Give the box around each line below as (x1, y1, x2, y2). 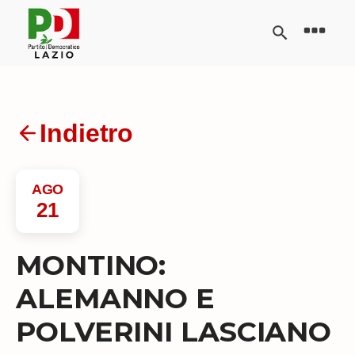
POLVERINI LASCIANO (16, 314, 332, 349)
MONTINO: (16, 247, 166, 282)
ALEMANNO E (16, 281, 215, 315)
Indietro (40, 118, 134, 147)
